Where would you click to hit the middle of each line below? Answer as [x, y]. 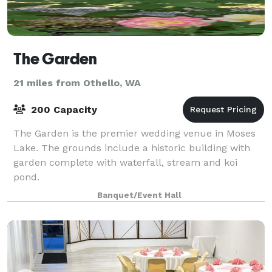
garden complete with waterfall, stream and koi [125, 162]
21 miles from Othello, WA [77, 83]
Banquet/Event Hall [139, 195]
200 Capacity [63, 109]
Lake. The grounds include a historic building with [132, 148]
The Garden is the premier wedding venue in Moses [134, 133]
